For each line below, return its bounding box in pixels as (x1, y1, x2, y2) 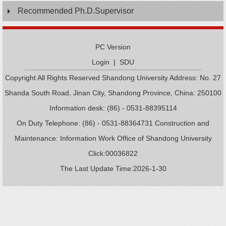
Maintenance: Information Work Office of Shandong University (14, 134, 212, 142)
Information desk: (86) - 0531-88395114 (49, 104, 177, 112)
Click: (88, 149, 105, 157)
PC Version (95, 43, 131, 51)
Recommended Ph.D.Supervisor (18, 7, 134, 15)
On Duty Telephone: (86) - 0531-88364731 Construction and (17, 119, 209, 127)
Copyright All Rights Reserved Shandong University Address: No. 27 (5, 74, 221, 82)
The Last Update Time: (60, 164, 133, 173)
